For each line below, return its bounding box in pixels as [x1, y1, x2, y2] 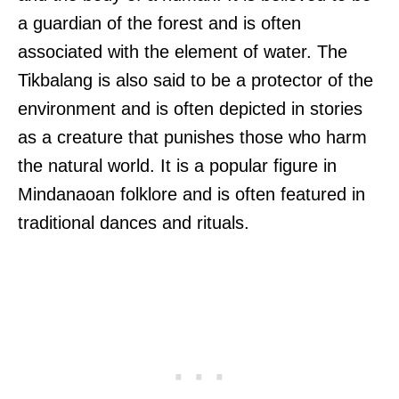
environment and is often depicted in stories [18, 98, 362, 118]
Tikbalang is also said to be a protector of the [18, 69, 373, 90]
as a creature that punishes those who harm [18, 126, 367, 147]
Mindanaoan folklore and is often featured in [18, 183, 365, 204]
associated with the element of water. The [18, 41, 347, 61]
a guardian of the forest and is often [18, 12, 301, 33]
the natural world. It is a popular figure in [18, 155, 337, 175]
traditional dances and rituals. [18, 212, 249, 232]
